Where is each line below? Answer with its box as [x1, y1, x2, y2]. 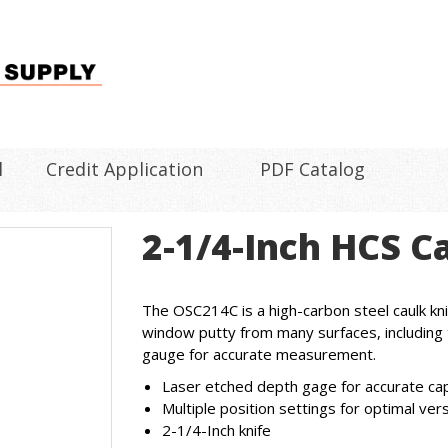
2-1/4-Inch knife [161, 420, 271, 440]
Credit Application [45, 157, 203, 181]
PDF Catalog [259, 157, 365, 181]
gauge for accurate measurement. [141, 344, 376, 364]
